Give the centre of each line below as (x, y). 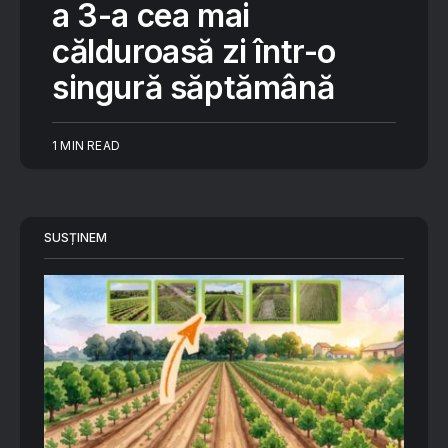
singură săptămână (193, 87)
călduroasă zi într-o (194, 51)
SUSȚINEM (75, 237)
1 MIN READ (86, 145)
